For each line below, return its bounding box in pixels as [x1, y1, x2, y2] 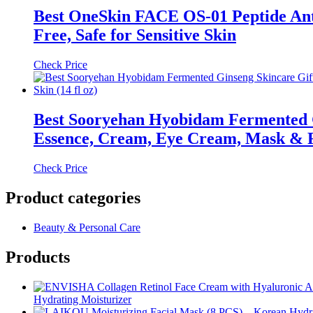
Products [6, 247, 70, 266]
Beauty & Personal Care [34, 221, 140, 233]
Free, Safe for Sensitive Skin [34, 26, 236, 45]
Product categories [6, 189, 140, 208]
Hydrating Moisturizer [34, 293, 131, 305]
